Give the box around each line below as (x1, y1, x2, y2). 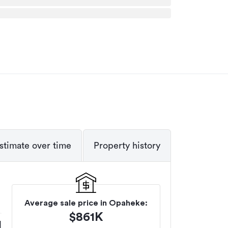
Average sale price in (24, 199, 109, 207)
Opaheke (109, 199, 145, 207)
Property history (94, 141, 160, 150)
